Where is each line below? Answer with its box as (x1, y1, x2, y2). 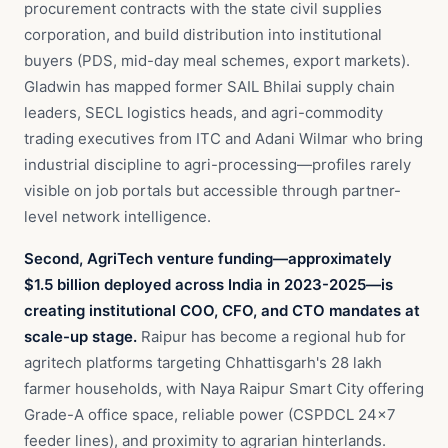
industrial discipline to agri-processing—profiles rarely (24, 155, 411, 174)
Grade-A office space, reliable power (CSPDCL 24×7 (24, 405, 396, 424)
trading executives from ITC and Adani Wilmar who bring (24, 129, 423, 148)
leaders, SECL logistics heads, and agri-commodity (24, 103, 383, 122)
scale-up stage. (24, 327, 137, 346)
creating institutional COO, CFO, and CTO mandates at (24, 301, 420, 320)
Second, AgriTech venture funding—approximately (24, 249, 392, 268)
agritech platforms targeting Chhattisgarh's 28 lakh (24, 353, 382, 372)
